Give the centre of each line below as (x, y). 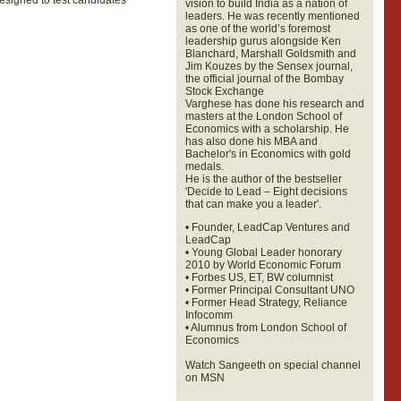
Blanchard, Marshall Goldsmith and (270, 54)
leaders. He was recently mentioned (272, 16)
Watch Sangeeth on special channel (273, 365)
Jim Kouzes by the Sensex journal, (269, 66)
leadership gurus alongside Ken (263, 41)
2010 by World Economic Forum (263, 265)
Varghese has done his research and (274, 104)
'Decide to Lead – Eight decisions (266, 192)
